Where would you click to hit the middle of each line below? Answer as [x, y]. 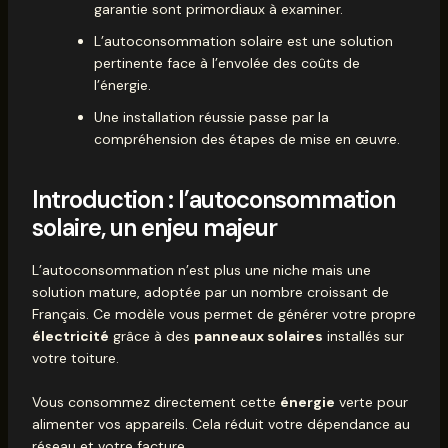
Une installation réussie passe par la [211, 116]
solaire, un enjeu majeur [154, 227]
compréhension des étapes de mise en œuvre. [246, 138]
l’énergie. [122, 84]
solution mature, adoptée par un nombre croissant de [210, 291]
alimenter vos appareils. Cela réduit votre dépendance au [220, 424]
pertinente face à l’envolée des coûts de [226, 62]
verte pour [371, 402]
